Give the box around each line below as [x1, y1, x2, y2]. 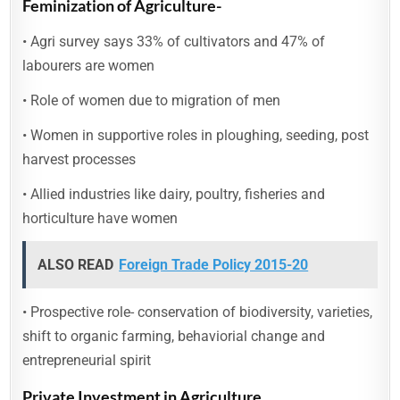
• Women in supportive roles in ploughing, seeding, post [22, 127, 370, 144]
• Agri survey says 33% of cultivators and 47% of [22, 33, 326, 50]
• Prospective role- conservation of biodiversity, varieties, [22, 304, 373, 321]
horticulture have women [22, 210, 179, 227]
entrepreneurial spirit [22, 352, 152, 369]
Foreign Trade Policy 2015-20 [119, 256, 309, 273]
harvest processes [22, 151, 137, 168]
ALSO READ [37, 256, 114, 273]
